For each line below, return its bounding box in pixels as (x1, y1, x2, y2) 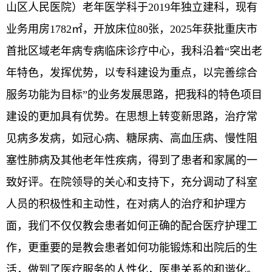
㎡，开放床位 (72, 22, 137, 35)
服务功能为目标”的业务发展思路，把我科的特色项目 (6, 88, 262, 101)
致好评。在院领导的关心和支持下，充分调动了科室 (6, 175, 257, 188)
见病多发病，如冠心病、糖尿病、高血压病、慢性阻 (6, 132, 257, 144)
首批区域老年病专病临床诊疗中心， (6, 44, 181, 57)
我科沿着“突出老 (181, 44, 262, 57)
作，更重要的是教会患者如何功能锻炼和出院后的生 (6, 241, 257, 254)
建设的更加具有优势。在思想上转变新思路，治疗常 (6, 110, 257, 123)
